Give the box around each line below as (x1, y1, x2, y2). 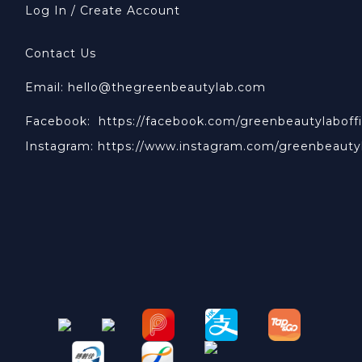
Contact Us (25, 46, 96, 61)
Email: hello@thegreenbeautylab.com (25, 80, 266, 95)
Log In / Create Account (25, 3, 180, 19)
